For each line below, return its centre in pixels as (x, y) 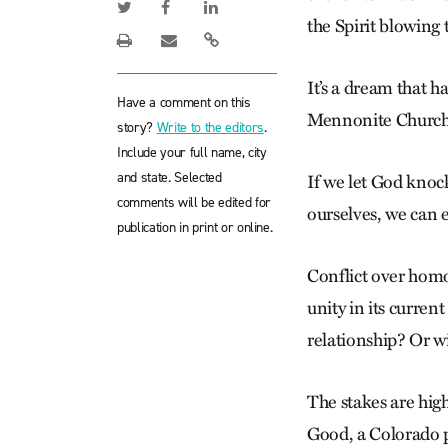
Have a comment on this (184, 102)
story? (137, 127)
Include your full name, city (192, 152)
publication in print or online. (195, 227)
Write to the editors (210, 127)
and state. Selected (169, 177)
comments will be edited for (194, 202)
